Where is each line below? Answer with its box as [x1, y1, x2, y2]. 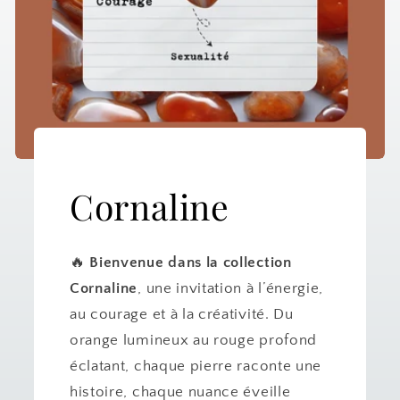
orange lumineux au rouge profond [69, 331, 318, 349]
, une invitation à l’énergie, [137, 279, 324, 297]
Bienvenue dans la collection [89, 254, 292, 271]
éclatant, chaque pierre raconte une [69, 357, 322, 375]
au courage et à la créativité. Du [69, 305, 294, 323]
